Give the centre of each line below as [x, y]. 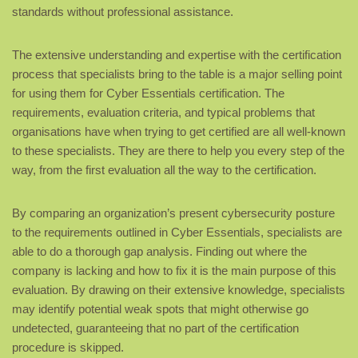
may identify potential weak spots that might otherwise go [160, 309]
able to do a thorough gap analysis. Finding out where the [159, 252]
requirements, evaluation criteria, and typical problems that [163, 113]
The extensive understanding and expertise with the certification [177, 55]
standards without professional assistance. [123, 12]
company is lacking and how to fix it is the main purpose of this [174, 271]
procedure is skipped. [68, 348]
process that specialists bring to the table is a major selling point [177, 74]
